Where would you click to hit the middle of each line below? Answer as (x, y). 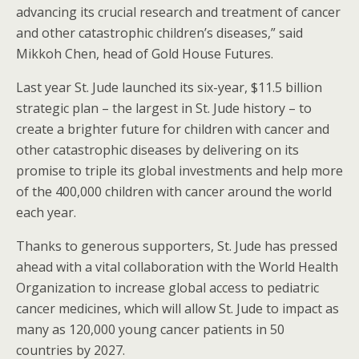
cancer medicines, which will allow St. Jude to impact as (177, 309)
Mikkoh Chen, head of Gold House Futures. (145, 54)
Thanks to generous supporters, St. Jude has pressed (177, 246)
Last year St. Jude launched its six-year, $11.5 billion (169, 88)
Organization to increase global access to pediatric (167, 288)
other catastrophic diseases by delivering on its (157, 150)
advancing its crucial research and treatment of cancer (178, 12)
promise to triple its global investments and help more (179, 171)
